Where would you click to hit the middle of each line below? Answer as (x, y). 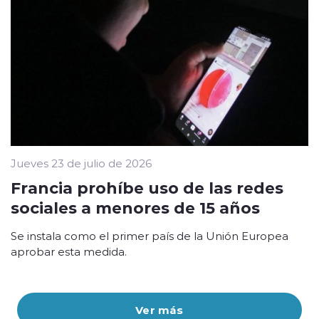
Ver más (159, 309)
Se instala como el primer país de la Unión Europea (150, 235)
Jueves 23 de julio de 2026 (81, 163)
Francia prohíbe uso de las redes (147, 187)
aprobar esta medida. (69, 251)
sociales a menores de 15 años (135, 207)
